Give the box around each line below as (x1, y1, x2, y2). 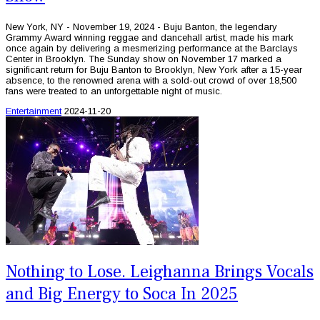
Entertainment (6, 105, 61, 116)
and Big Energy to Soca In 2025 (6, 283, 238, 306)
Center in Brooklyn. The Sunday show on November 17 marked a (6, 53, 281, 64)
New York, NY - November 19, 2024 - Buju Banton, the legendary (6, 21, 277, 32)
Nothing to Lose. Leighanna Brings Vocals (6, 261, 314, 284)
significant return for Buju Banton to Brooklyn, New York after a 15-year (6, 64, 302, 75)
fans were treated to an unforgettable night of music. (6, 85, 225, 96)
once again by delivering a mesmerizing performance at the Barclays (6, 42, 298, 54)
